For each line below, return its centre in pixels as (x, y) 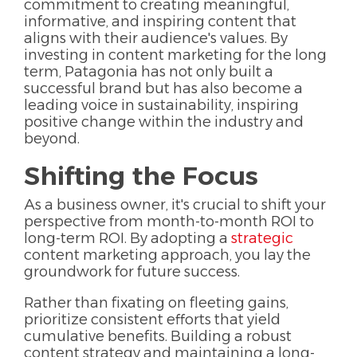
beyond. (52, 138)
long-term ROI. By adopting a (127, 238)
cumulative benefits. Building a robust (158, 336)
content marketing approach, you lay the (167, 255)
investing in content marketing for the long (175, 55)
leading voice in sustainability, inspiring (161, 105)
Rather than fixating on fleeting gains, (156, 302)
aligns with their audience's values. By (156, 38)
